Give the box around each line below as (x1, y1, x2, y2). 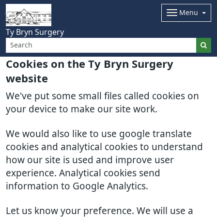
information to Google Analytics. (6, 182, 148, 191)
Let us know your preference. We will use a (6, 206, 193, 216)
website (6, 73, 48, 84)
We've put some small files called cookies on (6, 92, 199, 101)
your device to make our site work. (6, 105, 157, 114)
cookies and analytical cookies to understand (6, 142, 203, 152)
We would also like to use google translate (6, 129, 192, 139)
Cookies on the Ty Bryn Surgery (6, 59, 173, 69)
